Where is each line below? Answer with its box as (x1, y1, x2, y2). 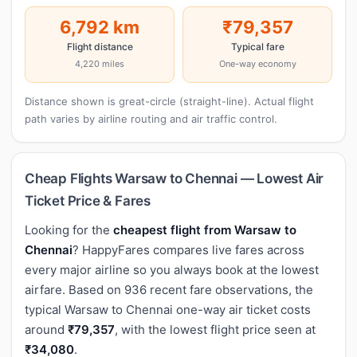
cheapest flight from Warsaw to (113, 222, 296, 237)
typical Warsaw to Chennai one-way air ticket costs (25, 301, 311, 317)
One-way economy (218, 57, 296, 69)
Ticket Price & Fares (25, 192, 151, 209)
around (25, 321, 68, 337)
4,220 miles (75, 57, 124, 69)
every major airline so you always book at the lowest (25, 261, 319, 277)
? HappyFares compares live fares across (73, 241, 304, 257)
